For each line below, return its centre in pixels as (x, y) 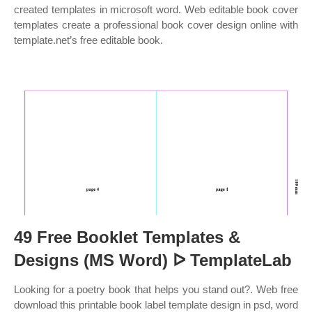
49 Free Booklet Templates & (127, 237)
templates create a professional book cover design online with (156, 25)
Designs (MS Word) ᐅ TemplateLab (153, 260)
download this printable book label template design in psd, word (156, 305)
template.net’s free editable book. (88, 40)
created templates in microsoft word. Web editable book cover (156, 9)
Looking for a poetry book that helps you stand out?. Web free (156, 289)
